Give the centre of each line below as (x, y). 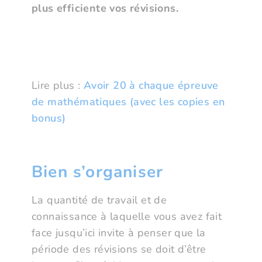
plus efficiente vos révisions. (105, 8)
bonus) (49, 118)
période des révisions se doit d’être (119, 249)
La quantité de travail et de (99, 200)
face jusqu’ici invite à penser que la (119, 233)
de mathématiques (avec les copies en (128, 102)
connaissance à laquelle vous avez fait (127, 217)
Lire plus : (58, 86)
